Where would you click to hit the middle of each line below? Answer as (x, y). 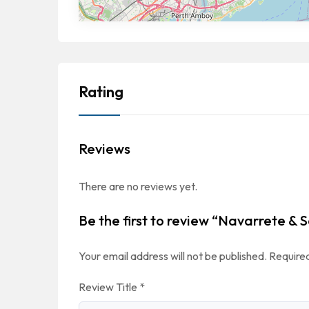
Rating (101, 92)
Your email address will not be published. (173, 256)
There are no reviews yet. (138, 186)
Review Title (109, 287)
